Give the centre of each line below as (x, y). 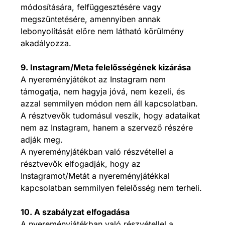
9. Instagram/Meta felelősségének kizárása (106, 67)
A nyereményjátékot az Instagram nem (93, 79)
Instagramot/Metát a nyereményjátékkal (95, 176)
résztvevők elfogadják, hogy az (81, 164)
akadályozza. (46, 43)
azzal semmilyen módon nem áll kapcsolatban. (109, 103)
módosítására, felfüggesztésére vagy (91, 7)
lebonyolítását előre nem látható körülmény (102, 31)
